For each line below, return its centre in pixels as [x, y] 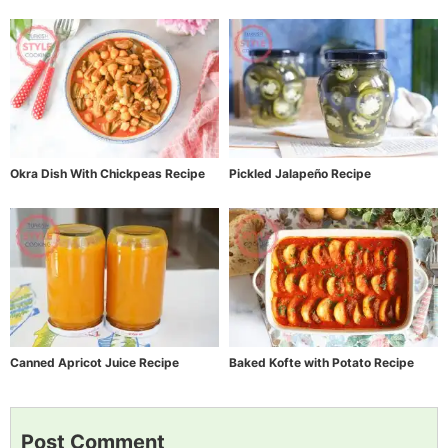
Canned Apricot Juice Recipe [94, 363]
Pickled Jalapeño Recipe [300, 173]
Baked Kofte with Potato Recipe [321, 363]
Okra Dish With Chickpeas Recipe [107, 173]
